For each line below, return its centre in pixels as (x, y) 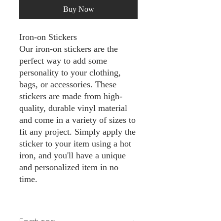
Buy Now (78, 9)
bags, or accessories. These (68, 85)
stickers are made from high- (71, 96)
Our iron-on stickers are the (69, 49)
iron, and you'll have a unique (73, 156)
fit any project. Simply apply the (77, 132)
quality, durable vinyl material (73, 108)
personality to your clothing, (70, 73)
